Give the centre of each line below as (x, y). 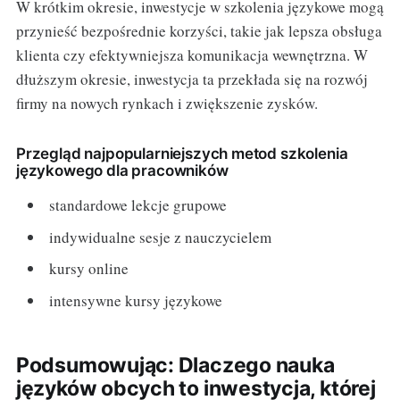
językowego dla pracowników (122, 171)
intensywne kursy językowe (136, 300)
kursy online (89, 269)
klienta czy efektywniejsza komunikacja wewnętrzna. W (192, 55)
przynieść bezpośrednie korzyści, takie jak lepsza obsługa (199, 31)
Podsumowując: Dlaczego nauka (175, 365)
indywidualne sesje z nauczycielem (161, 237)
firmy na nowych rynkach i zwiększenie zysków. (167, 104)
